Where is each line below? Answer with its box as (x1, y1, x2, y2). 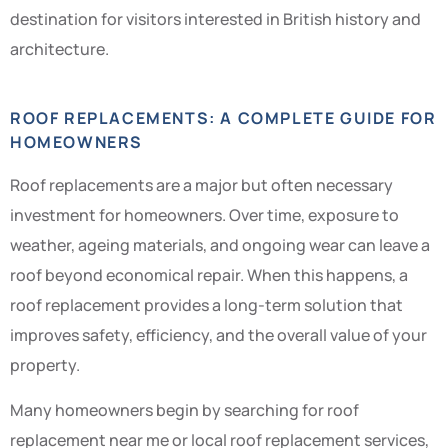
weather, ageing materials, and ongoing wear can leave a (10, 234, 430, 257)
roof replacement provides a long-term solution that (10, 294, 403, 317)
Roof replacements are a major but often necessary (10, 174, 393, 197)
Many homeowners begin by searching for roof (10, 398, 359, 421)
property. (10, 354, 80, 377)
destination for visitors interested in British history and (10, 7, 421, 30)
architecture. (10, 37, 109, 60)
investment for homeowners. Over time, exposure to (10, 204, 399, 227)
